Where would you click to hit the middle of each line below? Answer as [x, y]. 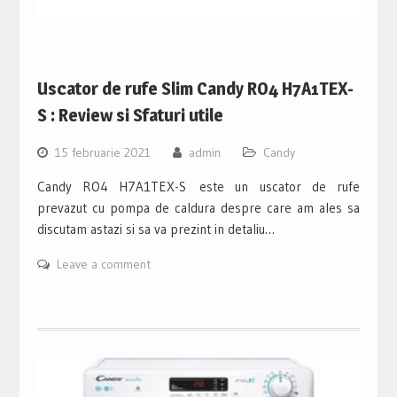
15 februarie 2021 [102, 152]
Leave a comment [103, 264]
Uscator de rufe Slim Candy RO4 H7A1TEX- [195, 88]
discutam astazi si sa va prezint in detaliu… [156, 229]
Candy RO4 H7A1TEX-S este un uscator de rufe [198, 186]
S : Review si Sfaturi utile [130, 115]
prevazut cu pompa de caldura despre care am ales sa [198, 207]
